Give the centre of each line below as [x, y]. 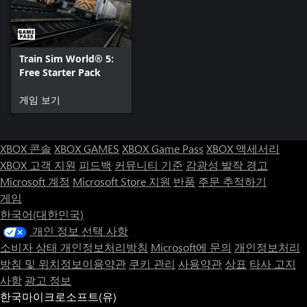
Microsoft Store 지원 [122, 182]
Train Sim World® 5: [66, 59]
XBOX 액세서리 [243, 149]
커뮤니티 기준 [149, 165]
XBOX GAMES [87, 149]
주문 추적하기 [232, 182]
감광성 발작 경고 [227, 165]
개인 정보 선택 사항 [80, 231]
